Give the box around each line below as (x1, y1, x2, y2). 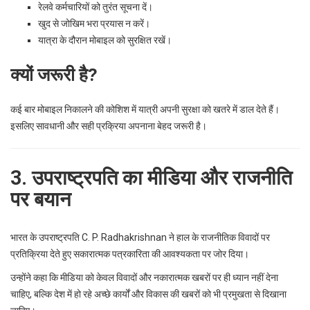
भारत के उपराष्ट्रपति (10, 231, 82, 243)
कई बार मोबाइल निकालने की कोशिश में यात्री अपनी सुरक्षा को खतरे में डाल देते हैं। (10, 103, 280, 115)
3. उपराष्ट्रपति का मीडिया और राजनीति (10, 165, 292, 190)
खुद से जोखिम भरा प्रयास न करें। (38, 17, 150, 29)
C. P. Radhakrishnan (82, 231, 167, 243)
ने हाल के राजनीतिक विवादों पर (167, 231, 270, 243)
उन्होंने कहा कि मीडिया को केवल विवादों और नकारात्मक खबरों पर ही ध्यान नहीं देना (10, 271, 278, 283)
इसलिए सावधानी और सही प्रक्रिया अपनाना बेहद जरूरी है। (10, 120, 207, 131)
